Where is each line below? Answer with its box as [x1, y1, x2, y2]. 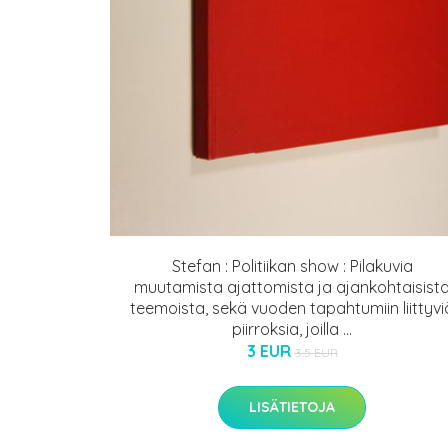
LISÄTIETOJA [249, 397, 335, 416]
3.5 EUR [294, 344, 338, 360]
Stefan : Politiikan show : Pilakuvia [171, 255, 413, 276]
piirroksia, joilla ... [232, 318, 352, 339]
